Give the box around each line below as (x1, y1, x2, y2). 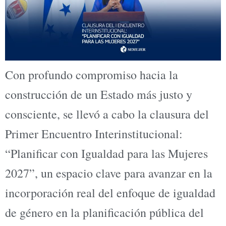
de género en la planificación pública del (5, 204, 204, 220)
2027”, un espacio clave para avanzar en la (5, 164, 212, 181)
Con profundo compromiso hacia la (5, 66, 178, 83)
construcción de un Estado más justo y (5, 86, 192, 102)
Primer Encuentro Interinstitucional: (5, 125, 183, 142)
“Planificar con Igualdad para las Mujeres (5, 145, 208, 161)
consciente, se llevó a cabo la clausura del (5, 105, 209, 122)
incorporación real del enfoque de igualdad (5, 184, 215, 201)
